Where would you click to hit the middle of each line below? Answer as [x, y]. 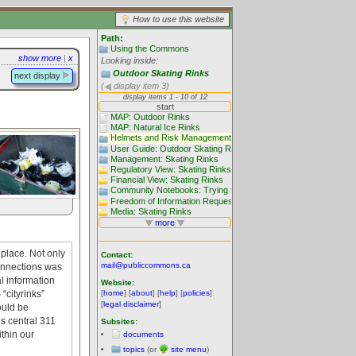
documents [143, 334]
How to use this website [178, 19]
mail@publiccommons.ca [146, 265]
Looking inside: [130, 61]
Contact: [117, 255]
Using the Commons [150, 48]
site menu [189, 349]
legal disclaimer [131, 304]
